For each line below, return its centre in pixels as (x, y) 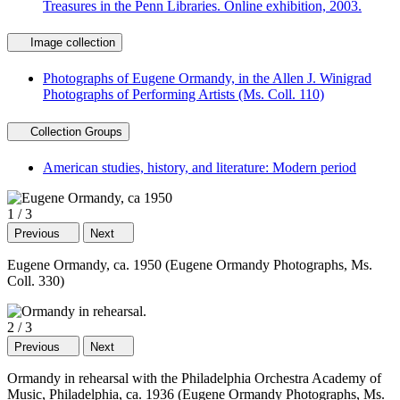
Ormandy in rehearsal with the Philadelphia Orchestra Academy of (194, 378)
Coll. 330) (36, 280)
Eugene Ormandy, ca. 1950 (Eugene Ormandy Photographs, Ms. (190, 264)
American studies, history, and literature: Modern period (200, 167)
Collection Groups (76, 131)
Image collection (73, 43)
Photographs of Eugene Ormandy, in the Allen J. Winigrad (207, 79)
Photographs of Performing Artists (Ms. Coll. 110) (183, 95)
